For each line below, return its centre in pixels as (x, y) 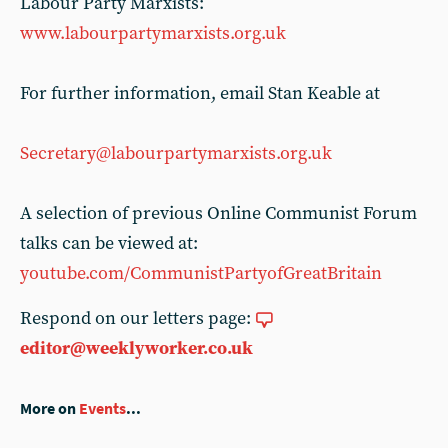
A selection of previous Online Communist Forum (218, 213)
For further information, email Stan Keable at (200, 93)
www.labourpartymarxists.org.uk (153, 33)
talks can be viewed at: (109, 243)
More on (49, 408)
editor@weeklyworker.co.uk (136, 348)
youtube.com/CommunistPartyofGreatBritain (201, 273)
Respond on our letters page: (137, 318)
